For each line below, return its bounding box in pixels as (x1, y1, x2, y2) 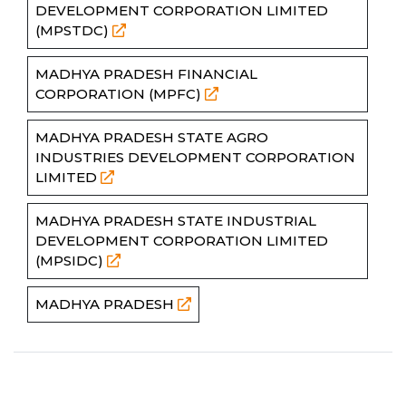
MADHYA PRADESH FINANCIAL (35, 65, 257, 83)
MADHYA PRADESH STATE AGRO (35, 129, 268, 147)
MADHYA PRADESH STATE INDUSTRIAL (35, 212, 316, 230)
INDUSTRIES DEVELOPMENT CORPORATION (35, 149, 355, 167)
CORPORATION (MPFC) (35, 85, 205, 103)
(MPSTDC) (35, 22, 112, 40)
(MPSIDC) (35, 252, 107, 270)
